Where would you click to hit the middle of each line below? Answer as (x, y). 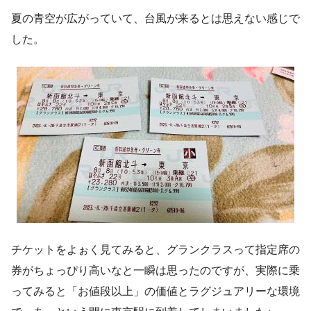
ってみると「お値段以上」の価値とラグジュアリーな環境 (155, 291)
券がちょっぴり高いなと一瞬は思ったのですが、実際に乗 (155, 270)
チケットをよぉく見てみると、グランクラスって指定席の (155, 249)
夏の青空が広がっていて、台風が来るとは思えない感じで (155, 18)
